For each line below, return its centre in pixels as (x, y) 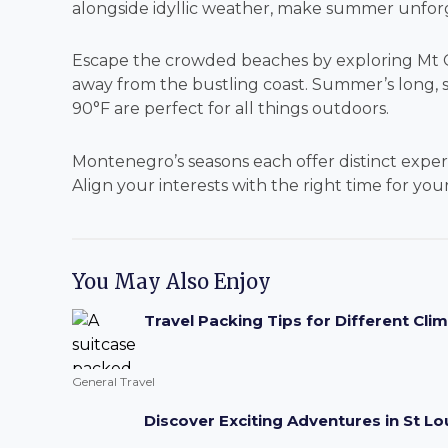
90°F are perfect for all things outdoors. (230, 108)
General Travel (113, 381)
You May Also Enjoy (171, 281)
